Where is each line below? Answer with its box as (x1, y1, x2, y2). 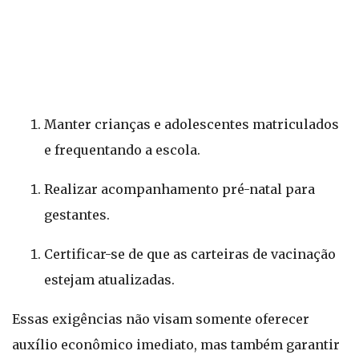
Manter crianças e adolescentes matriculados (44, 116, 339, 132)
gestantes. (44, 207, 110, 223)
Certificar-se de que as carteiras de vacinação (44, 246, 336, 262)
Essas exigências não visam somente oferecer (12, 311, 309, 327)
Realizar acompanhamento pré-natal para (44, 181, 315, 197)
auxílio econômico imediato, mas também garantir (12, 337, 340, 353)
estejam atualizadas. (44, 272, 175, 288)
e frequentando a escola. (44, 142, 200, 158)
